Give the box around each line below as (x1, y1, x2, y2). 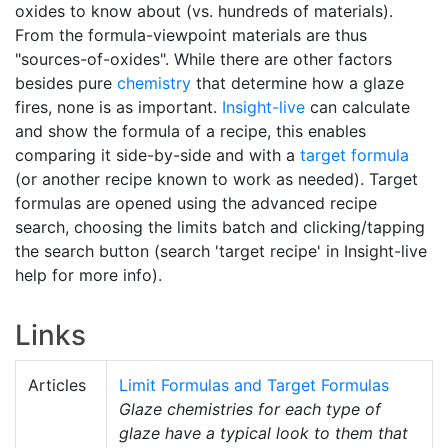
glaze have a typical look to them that (119, 423, 408, 444)
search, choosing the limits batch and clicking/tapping (15, 217, 425, 238)
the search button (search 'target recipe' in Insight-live (15, 241, 427, 262)
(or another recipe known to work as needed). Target (15, 169, 418, 190)
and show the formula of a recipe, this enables (15, 121, 366, 142)
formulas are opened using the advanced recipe (15, 193, 377, 214)
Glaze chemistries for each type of (119, 399, 381, 420)
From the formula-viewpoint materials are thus (15, 25, 367, 46)
